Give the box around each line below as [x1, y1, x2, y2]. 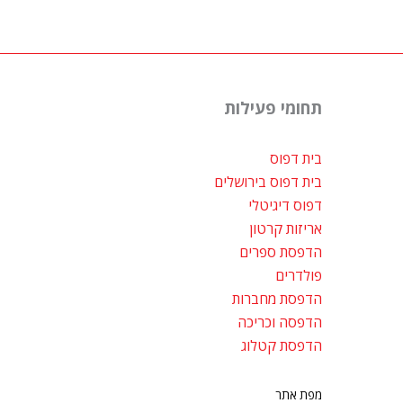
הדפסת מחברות [231, 289, 322, 309]
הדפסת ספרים [238, 242, 322, 263]
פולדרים [274, 265, 322, 286]
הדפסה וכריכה [237, 312, 322, 333]
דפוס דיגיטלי [247, 195, 322, 216]
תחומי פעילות [223, 96, 322, 120]
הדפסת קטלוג [240, 336, 322, 356]
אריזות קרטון [248, 219, 322, 239]
